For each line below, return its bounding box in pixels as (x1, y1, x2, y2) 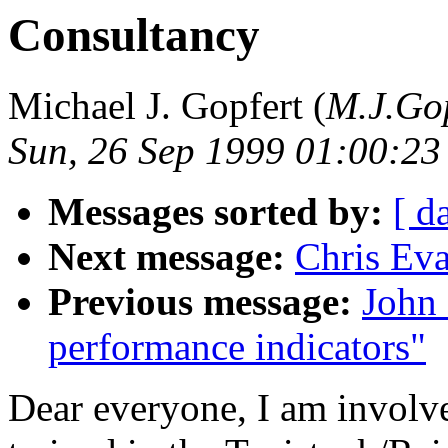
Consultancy (8, 9, 260, 61)
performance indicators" (48, 325, 426, 369)
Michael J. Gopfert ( (8, 84, 326, 128)
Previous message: (48, 280, 352, 324)
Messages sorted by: (48, 190, 383, 234)
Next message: (48, 235, 285, 279)
